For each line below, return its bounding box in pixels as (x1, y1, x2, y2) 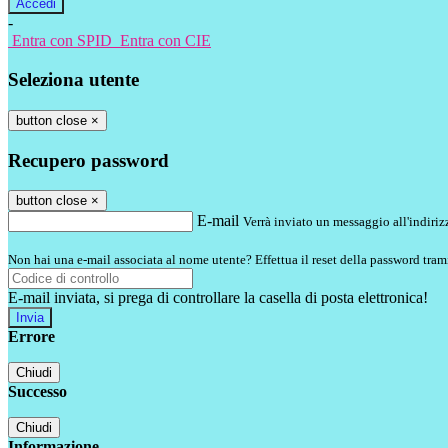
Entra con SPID (12, 32, 112, 50)
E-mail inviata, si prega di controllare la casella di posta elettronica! (8, 289, 428, 307)
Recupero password (8, 149, 169, 171)
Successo (8, 383, 67, 401)
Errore (8, 328, 55, 346)
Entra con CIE (120, 32, 211, 50)
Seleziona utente (8, 69, 139, 91)
